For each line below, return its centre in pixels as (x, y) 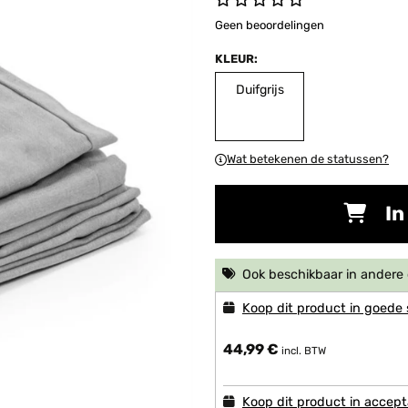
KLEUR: (236, 59)
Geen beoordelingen (270, 25)
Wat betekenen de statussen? (308, 159)
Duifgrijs (260, 90)
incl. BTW (304, 351)
